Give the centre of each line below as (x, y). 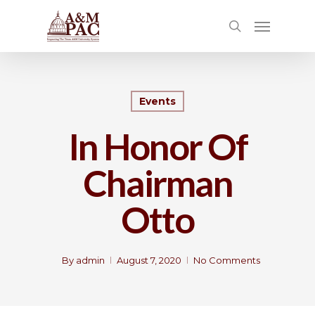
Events (157, 101)
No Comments (227, 260)
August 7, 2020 (149, 260)
